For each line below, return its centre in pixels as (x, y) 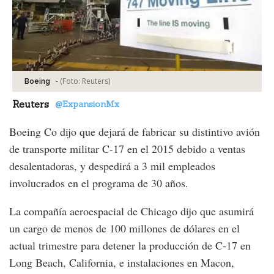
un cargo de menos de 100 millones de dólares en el (124, 228)
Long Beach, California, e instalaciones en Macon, (122, 262)
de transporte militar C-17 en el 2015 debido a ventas (127, 148)
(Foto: (71, 81)
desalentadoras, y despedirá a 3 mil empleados (112, 165)
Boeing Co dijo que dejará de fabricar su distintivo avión (135, 131)
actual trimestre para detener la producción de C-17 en (130, 245)
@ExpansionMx (87, 104)
